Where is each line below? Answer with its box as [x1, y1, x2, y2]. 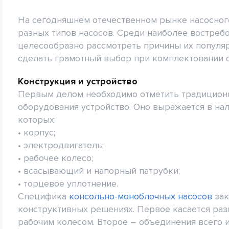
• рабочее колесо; [18, 152, 93, 164]
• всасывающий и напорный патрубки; [18, 165, 180, 176]
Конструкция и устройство [18, 76, 138, 87]
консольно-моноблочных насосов [69, 191, 212, 202]
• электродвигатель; [18, 140, 104, 151]
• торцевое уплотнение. [18, 178, 118, 189]
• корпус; [18, 127, 55, 138]
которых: [18, 114, 56, 125]
